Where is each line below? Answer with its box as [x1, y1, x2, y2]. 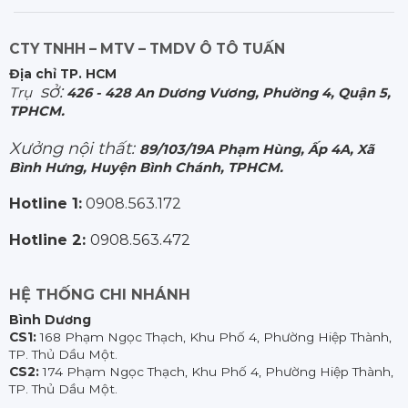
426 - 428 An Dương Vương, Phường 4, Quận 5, [66, 85, 391, 102]
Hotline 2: [8, 229, 90, 249]
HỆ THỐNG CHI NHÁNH [8, 284, 190, 303]
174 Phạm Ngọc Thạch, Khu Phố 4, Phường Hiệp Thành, [38, 363, 393, 379]
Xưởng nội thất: [8, 138, 139, 158]
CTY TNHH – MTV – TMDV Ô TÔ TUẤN [8, 40, 285, 58]
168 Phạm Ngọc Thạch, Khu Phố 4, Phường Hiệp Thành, [36, 329, 392, 344]
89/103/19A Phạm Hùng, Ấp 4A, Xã [138, 140, 374, 158]
